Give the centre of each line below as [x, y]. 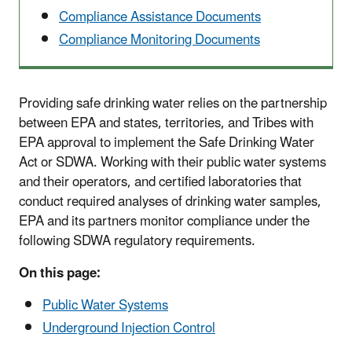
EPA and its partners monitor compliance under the [164, 221]
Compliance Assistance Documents [160, 17]
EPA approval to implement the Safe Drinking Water [167, 143]
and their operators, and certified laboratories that [160, 182]
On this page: [60, 273]
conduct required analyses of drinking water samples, [170, 202]
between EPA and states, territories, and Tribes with [166, 123]
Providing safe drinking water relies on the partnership [173, 103]
